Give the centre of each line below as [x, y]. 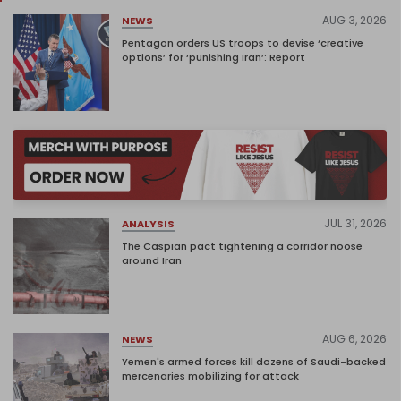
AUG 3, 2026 [354, 21]
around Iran [152, 261]
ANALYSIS [148, 223]
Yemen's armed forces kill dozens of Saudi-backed [254, 362]
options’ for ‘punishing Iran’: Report [213, 58]
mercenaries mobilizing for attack [210, 376]
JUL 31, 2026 [355, 224]
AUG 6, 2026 [354, 339]
